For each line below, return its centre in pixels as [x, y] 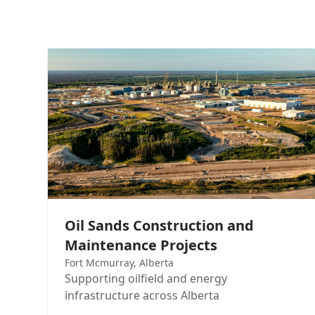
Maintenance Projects [141, 245]
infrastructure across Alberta [142, 295]
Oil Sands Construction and [160, 225]
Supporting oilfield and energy [146, 278]
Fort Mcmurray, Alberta [120, 262]
